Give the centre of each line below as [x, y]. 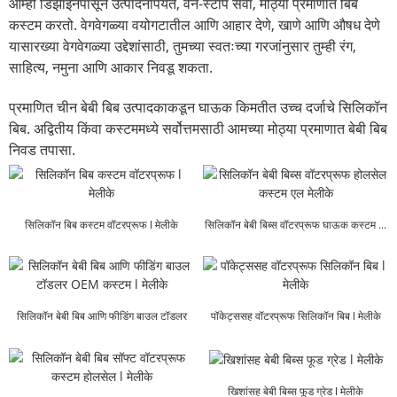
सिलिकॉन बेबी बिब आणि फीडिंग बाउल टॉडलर [101, 316]
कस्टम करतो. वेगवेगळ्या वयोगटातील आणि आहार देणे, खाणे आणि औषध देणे [195, 24]
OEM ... [101, 335]
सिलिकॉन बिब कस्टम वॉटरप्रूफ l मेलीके [101, 224]
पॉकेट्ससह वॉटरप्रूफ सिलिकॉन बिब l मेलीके [296, 316]
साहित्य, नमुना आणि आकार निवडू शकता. [111, 67]
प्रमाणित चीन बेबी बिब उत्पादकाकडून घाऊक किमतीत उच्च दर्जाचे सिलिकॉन [198, 107]
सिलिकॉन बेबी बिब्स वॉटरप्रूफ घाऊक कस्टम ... [296, 224]
